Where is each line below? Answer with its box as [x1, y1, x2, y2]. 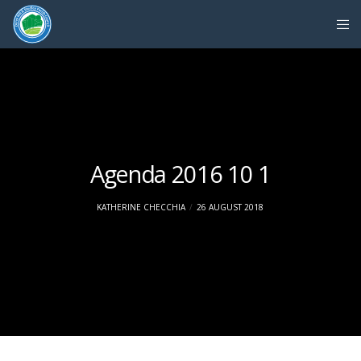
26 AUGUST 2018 [197, 201, 264, 213]
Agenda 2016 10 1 [89, 158, 272, 189]
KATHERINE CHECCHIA [97, 201, 186, 213]
